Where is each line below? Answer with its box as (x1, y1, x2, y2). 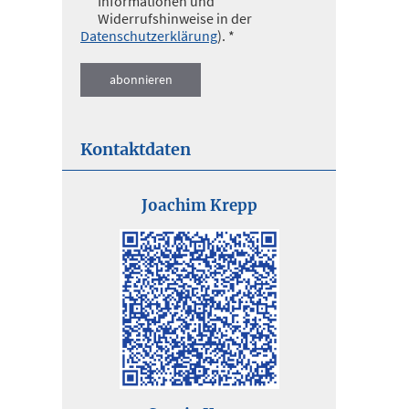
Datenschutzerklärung (80, 26, 217, 45)
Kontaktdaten (80, 139, 191, 160)
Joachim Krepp (141, 195, 257, 215)
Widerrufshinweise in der (98, 9, 252, 27)
